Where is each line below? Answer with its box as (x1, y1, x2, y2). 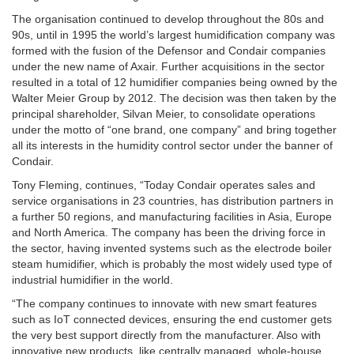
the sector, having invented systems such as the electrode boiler (12, 242, 332, 254)
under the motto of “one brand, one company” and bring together (12, 123, 337, 136)
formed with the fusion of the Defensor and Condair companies (12, 44, 326, 57)
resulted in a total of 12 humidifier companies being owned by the (12, 76, 337, 88)
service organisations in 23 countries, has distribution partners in (12, 194, 333, 207)
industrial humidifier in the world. (12, 273, 173, 286)
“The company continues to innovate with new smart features (12, 297, 317, 310)
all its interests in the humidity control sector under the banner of (12, 139, 333, 152)
